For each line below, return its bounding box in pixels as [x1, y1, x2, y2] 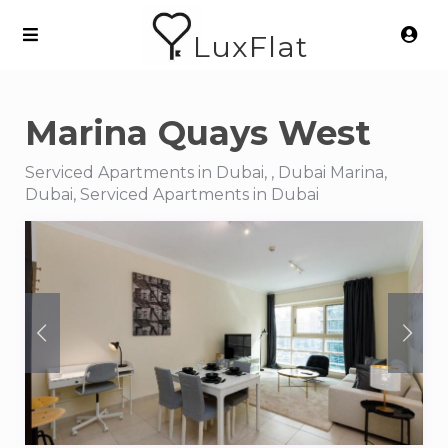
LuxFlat [192, 29, 308, 65]
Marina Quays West [25, 112, 371, 154]
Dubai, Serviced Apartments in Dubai [25, 185, 319, 204]
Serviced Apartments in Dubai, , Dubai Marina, [25, 163, 387, 182]
